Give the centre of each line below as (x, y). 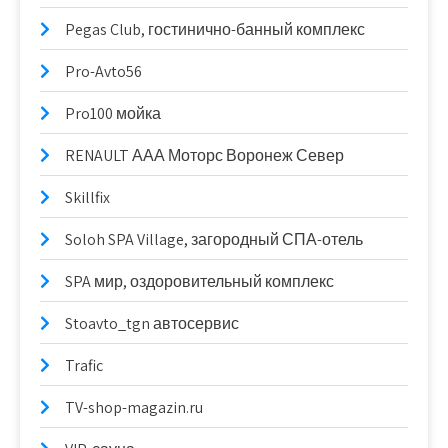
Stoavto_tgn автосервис (152, 323)
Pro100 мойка (113, 113)
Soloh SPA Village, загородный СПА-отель (214, 239)
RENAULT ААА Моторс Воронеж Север (204, 155)
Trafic (84, 365)
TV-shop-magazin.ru (134, 407)
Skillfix (87, 197)
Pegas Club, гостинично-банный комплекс (215, 29)
